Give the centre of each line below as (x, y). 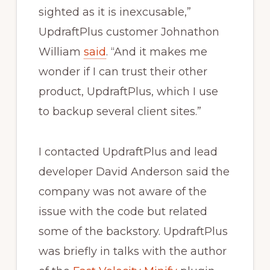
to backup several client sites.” (120, 111)
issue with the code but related (123, 211)
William (61, 52)
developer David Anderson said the (134, 171)
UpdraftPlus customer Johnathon (129, 32)
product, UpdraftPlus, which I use (128, 91)
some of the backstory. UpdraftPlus (133, 231)
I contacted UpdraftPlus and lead (128, 152)
